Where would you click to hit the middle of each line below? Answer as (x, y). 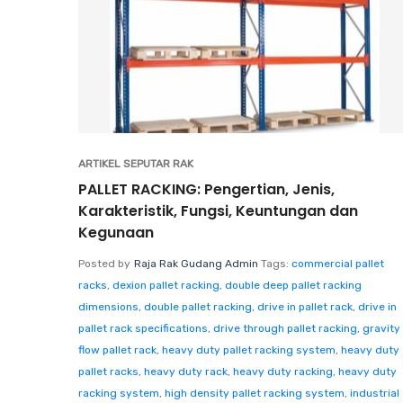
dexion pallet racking (166, 285)
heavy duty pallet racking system (249, 349)
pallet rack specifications (143, 328)
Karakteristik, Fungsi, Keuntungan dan (218, 210)
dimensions (108, 306)
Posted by (104, 263)
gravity (381, 328)
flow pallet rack (117, 349)
